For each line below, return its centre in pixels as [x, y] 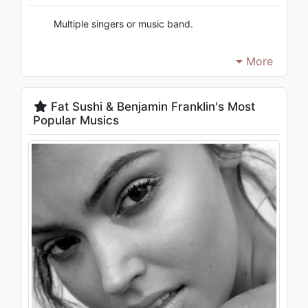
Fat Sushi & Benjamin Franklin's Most [152, 107]
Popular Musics [76, 120]
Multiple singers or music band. [123, 24]
